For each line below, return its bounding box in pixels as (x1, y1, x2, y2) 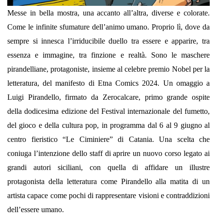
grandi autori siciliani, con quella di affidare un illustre (7, 163, 210, 171)
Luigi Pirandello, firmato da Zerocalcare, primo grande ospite (7, 93, 210, 101)
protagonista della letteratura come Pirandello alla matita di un (7, 177, 210, 186)
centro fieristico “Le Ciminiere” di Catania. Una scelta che (7, 135, 210, 143)
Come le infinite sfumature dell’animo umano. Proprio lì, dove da (7, 22, 210, 31)
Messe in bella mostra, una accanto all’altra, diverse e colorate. (7, 8, 210, 17)
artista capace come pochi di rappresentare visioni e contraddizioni (7, 191, 210, 200)
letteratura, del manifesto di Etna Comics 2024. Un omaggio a (7, 78, 210, 87)
